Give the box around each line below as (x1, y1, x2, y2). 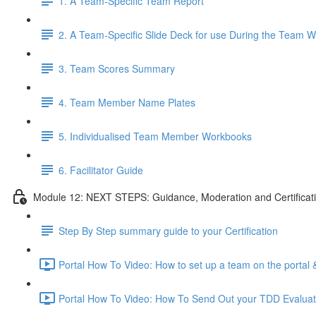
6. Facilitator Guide (59, 162, 143, 177)
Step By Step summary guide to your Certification (59, 223, 278, 238)
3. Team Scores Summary (59, 61, 175, 75)
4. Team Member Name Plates (59, 95, 195, 109)
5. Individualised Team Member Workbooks (59, 128, 252, 143)
